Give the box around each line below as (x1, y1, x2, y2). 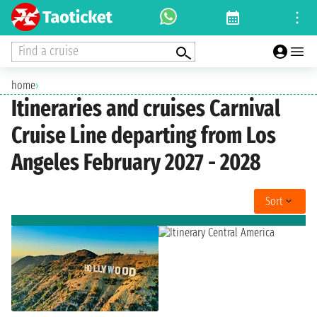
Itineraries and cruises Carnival (11, 95, 280, 122)
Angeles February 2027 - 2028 (11, 149, 261, 176)
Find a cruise (18, 42, 79, 59)
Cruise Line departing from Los (11, 122, 276, 149)
